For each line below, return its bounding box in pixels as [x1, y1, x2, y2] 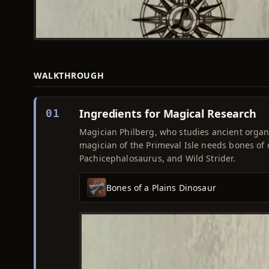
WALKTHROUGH [34, 70, 104, 81]
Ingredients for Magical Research [79, 106, 257, 121]
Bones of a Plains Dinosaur [106, 181, 216, 193]
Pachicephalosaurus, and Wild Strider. [79, 153, 236, 164]
